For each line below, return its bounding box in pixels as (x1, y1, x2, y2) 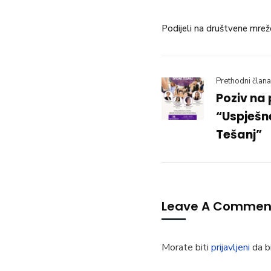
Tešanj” (216, 126, 262, 143)
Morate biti (162, 241, 211, 255)
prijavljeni (211, 241, 250, 255)
